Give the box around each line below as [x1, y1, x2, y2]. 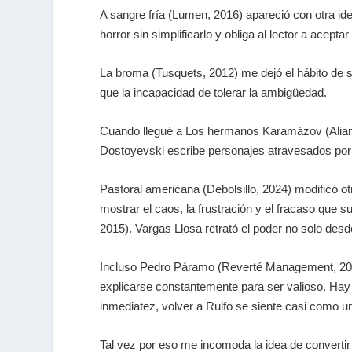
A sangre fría [100, 8, 166, 22]
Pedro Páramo [140, 260, 215, 274]
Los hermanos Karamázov [185, 124, 323, 138]
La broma [100, 66, 149, 80]
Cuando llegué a [100, 124, 186, 138]
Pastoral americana [100, 182, 200, 196]
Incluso [100, 260, 141, 274]
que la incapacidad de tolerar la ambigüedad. [100, 86, 328, 100]
